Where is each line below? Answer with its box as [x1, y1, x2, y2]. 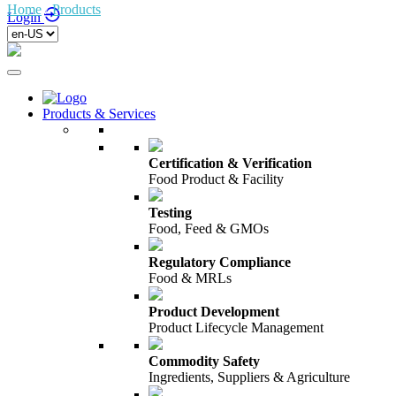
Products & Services [42, 106, 156, 121]
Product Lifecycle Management [148, 320, 324, 335]
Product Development [148, 304, 279, 319]
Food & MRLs [148, 270, 232, 286]
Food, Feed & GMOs [148, 221, 269, 236]
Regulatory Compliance [148, 255, 291, 270]
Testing [148, 205, 192, 220]
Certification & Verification [148, 156, 312, 171]
